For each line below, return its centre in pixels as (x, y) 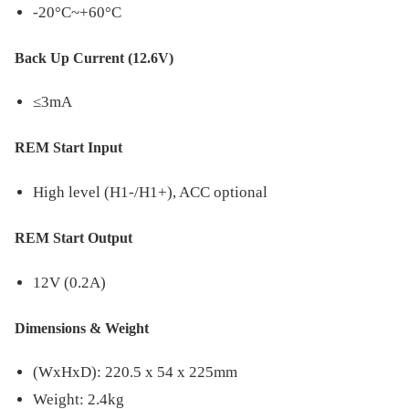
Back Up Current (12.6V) (94, 58)
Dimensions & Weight (82, 328)
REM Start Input (68, 148)
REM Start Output (73, 237)
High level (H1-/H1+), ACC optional (150, 192)
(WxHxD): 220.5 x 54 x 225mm (135, 372)
